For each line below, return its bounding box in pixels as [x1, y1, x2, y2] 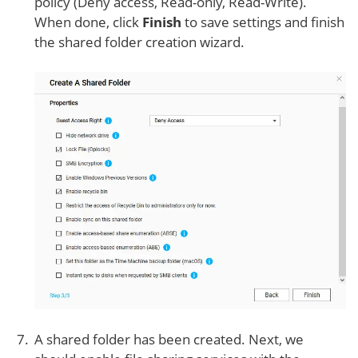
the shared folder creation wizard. [34, 33, 245, 52]
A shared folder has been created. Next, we [34, 330, 304, 349]
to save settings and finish [181, 13, 344, 32]
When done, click [34, 13, 142, 32]
